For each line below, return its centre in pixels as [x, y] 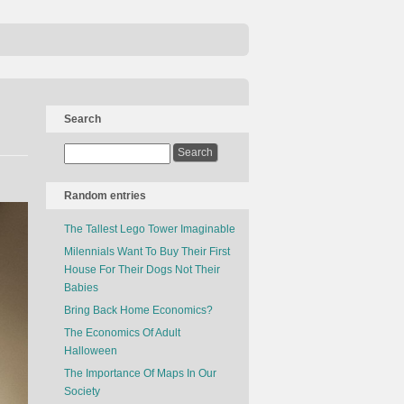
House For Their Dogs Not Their [142, 270]
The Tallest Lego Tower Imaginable [150, 229]
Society [82, 391]
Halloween [91, 351]
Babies [81, 288]
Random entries [105, 196]
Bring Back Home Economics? [138, 310]
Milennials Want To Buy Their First [147, 252]
